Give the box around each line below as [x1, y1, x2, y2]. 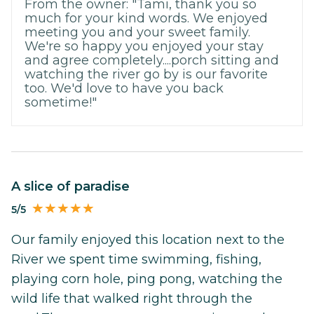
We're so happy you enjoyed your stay [25, 38, 264, 54]
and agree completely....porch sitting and [25, 52, 279, 68]
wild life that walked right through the [11, 290, 252, 306]
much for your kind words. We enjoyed [25, 10, 268, 26]
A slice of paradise [20, 178, 130, 194]
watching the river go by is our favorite [25, 66, 268, 82]
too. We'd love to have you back [25, 80, 224, 96]
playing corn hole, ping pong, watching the [11, 271, 282, 287]
